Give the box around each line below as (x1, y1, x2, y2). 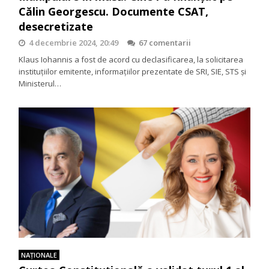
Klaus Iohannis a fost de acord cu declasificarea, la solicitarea (19, 54, 244, 65)
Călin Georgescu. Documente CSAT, (19, 4, 209, 19)
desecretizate (19, 19, 94, 34)
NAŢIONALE (21, 250, 58, 260)
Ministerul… (19, 78, 62, 89)
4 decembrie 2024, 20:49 (29, 37, 119, 49)
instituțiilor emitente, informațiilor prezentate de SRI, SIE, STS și (19, 66, 247, 77)
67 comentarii (139, 37, 192, 49)
